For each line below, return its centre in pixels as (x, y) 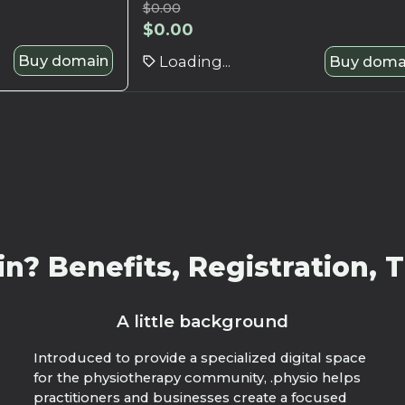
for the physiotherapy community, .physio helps (197, 378)
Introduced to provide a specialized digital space (199, 358)
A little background (202, 322)
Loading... (194, 61)
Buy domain (63, 60)
